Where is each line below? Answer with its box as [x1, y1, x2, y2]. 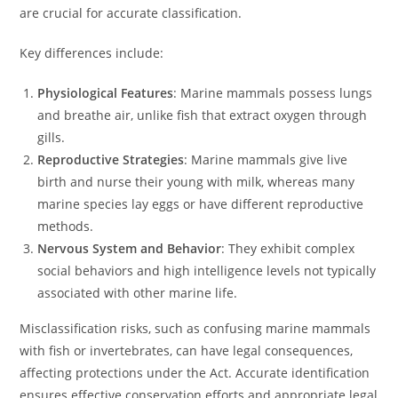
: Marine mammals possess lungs [173, 84, 373, 101]
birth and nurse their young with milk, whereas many [37, 173, 355, 190]
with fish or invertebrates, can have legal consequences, [20, 342, 354, 359]
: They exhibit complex [221, 240, 355, 257]
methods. [37, 218, 94, 235]
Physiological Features [37, 84, 174, 101]
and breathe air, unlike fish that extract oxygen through [37, 107, 368, 123]
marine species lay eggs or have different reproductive [37, 195, 364, 212]
